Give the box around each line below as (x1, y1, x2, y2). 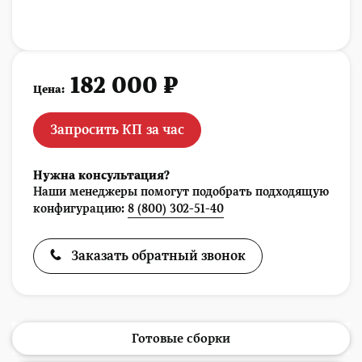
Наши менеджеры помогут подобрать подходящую (33, 185, 329, 198)
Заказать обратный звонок (68, 248, 246, 263)
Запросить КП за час (50, 122, 184, 137)
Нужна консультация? (33, 169, 170, 182)
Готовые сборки (132, 331, 230, 346)
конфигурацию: (33, 202, 128, 215)
